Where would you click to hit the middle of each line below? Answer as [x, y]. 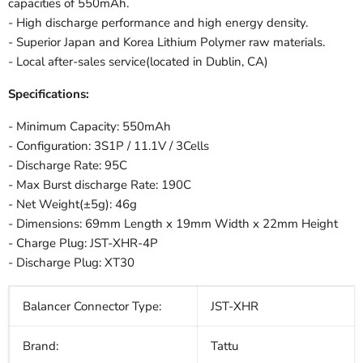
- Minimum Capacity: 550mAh [90, 127]
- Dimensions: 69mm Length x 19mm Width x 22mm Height [173, 224]
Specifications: [49, 94]
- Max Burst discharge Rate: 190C [100, 185]
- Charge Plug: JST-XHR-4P [83, 243]
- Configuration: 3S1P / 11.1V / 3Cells [109, 146]
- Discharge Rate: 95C [68, 166]
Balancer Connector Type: [92, 307]
